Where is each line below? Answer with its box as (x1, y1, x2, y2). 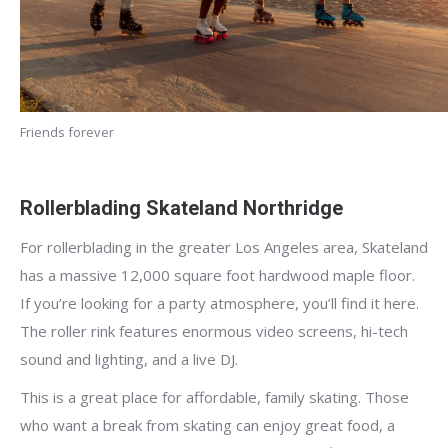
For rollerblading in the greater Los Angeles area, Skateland (20, 236, 428, 257)
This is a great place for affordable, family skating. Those (20, 386, 409, 407)
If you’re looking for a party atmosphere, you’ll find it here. (20, 292, 419, 313)
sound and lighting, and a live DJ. (20, 348, 238, 369)
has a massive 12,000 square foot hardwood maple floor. (20, 264, 415, 285)
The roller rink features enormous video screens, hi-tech (20, 320, 408, 341)
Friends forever (20, 122, 114, 141)
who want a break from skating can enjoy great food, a (20, 414, 395, 435)
